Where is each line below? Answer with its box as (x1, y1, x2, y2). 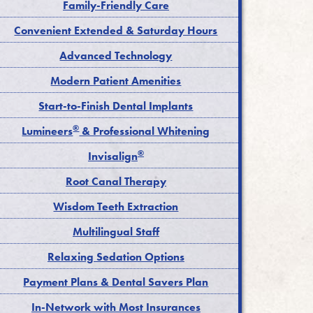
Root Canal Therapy (65, 173, 166, 189)
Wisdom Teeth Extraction (53, 198, 179, 214)
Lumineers (22, 123, 73, 138)
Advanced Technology (59, 48, 173, 63)
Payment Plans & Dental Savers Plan (23, 274, 209, 289)
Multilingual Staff (72, 224, 159, 239)
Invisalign (87, 148, 138, 163)
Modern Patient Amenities (50, 73, 182, 88)
